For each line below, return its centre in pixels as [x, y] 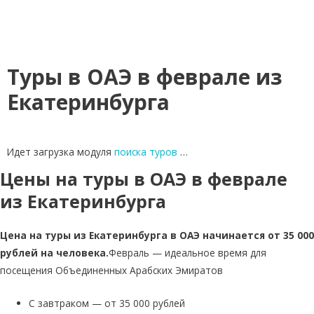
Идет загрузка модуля [61, 152]
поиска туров [146, 152]
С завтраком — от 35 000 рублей [107, 303]
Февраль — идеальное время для [187, 253]
